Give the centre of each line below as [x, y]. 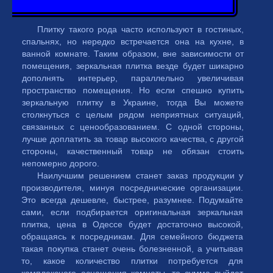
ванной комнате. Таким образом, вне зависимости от [133, 54]
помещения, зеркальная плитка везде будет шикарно [133, 66]
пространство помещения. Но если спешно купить [133, 90]
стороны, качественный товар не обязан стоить [133, 151]
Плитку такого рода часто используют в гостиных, [141, 29]
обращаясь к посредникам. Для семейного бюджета [133, 236]
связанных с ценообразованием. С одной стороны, [133, 127]
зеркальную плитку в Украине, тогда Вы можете [133, 102]
